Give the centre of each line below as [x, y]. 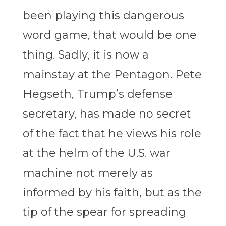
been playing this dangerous [103, 16]
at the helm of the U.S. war [96, 153]
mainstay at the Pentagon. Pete [112, 75]
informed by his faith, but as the [112, 193]
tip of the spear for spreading [104, 212]
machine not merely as [88, 173]
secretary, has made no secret [107, 114]
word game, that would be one [109, 35]
